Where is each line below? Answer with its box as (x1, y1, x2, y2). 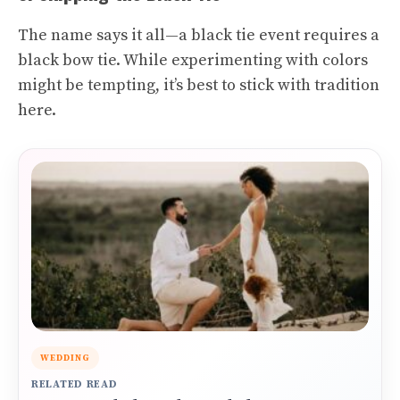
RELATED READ (31, 378, 118, 391)
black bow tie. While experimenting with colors (18, 50, 368, 71)
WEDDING (40, 353, 90, 363)
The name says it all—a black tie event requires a (18, 25, 379, 46)
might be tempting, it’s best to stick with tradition (18, 75, 379, 96)
